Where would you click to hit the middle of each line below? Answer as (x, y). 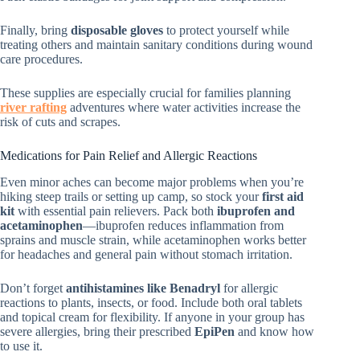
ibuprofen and (256, 211)
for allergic (249, 288)
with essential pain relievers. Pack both (116, 211)
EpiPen (215, 332)
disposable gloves (117, 31)
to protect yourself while (226, 31)
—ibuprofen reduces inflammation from (183, 226)
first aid (283, 197)
